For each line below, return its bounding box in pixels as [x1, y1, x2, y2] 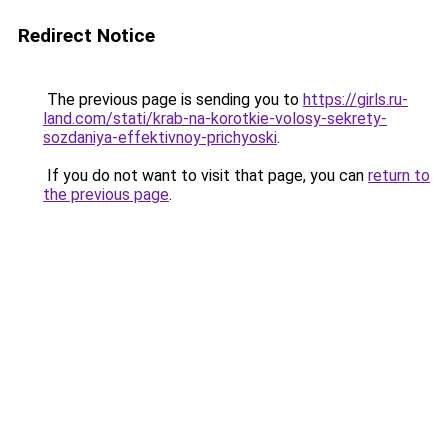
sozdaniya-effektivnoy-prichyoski [43, 128, 277, 147]
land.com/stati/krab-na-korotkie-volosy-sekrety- [43, 109, 387, 128]
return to [368, 166, 430, 185]
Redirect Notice [18, 24, 155, 47]
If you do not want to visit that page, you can [43, 166, 368, 185]
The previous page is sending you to [43, 90, 303, 109]
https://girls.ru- [303, 90, 408, 109]
